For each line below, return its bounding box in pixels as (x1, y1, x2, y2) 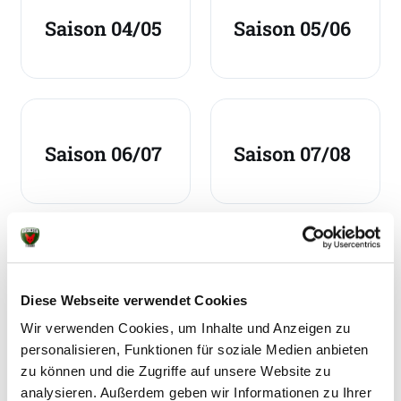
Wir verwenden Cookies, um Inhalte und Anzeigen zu (21, 320, 351, 337)
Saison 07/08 (234, 140, 352, 166)
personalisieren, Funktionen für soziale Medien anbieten (21, 342, 369, 358)
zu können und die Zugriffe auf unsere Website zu (21, 363, 330, 380)
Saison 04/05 (44, 15, 162, 42)
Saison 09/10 (234, 264, 349, 291)
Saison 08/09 (44, 264, 162, 291)
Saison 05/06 (234, 15, 352, 42)
